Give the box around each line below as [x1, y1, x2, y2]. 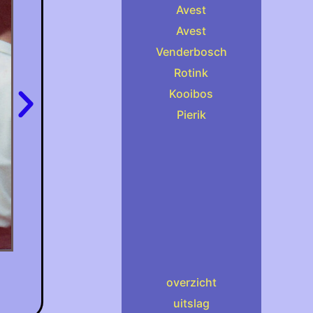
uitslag [173, 296, 210, 310]
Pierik [176, 108, 206, 122]
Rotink [174, 66, 209, 80]
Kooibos [169, 87, 214, 101]
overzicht [166, 275, 217, 289]
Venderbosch [155, 45, 227, 59]
